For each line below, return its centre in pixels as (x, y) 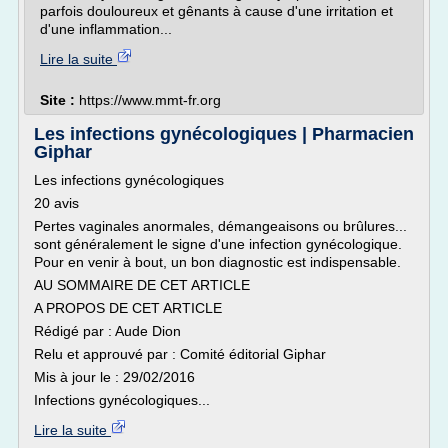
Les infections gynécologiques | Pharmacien (224, 134)
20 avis (56, 203)
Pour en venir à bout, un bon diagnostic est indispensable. (217, 262)
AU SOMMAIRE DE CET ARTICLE (142, 285)
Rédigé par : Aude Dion (107, 331)
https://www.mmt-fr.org (150, 100)
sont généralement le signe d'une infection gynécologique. (218, 244)
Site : (59, 100)
